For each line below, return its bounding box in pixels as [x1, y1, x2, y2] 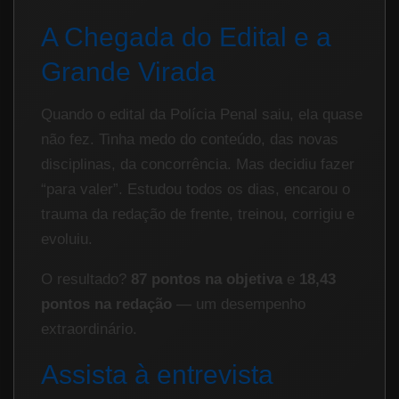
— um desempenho [172, 296, 305, 313]
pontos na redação [41, 296, 172, 313]
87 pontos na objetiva [131, 271, 282, 288]
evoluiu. [41, 231, 93, 248]
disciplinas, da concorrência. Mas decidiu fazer [41, 156, 354, 173]
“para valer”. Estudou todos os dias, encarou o [41, 181, 350, 198]
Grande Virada [41, 57, 216, 86]
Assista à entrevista [41, 360, 273, 389]
